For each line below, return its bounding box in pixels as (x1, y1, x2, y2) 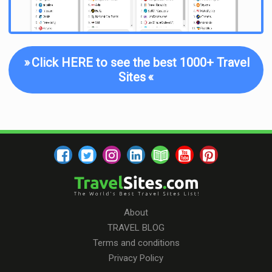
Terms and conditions (92, 237, 180, 248)
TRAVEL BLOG (107, 222, 165, 233)
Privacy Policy (109, 253, 163, 263)
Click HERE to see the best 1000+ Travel (28, 55, 250, 70)
